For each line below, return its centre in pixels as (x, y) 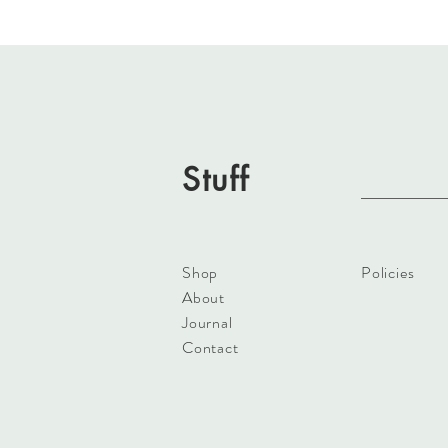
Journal (207, 322)
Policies (388, 272)
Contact (210, 347)
